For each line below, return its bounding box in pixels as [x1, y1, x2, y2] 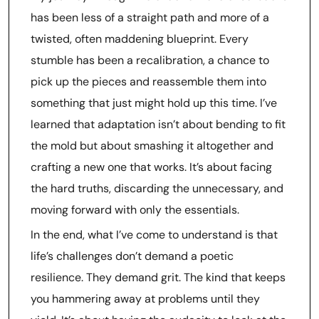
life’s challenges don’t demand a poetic [31, 249, 234, 263]
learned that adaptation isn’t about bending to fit [31, 117, 286, 132]
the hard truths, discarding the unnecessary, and [31, 181, 283, 196]
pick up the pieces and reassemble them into [31, 74, 266, 89]
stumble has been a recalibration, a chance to [31, 53, 269, 68]
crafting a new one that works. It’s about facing [31, 159, 272, 174]
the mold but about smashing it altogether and [31, 138, 273, 153]
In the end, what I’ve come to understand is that [31, 227, 278, 242]
